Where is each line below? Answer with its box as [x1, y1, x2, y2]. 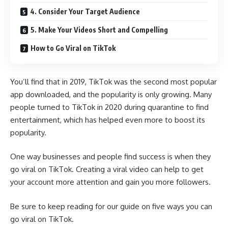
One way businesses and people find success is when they [10, 152, 211, 162]
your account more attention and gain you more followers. [10, 177, 211, 187]
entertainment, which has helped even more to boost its [10, 115, 205, 125]
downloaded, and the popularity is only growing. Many [23, 89, 212, 99]
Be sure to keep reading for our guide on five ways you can [10, 201, 212, 211]
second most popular [144, 76, 217, 87]
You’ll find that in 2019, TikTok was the [10, 76, 144, 87]
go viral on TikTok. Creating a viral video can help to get [10, 164, 204, 175]
